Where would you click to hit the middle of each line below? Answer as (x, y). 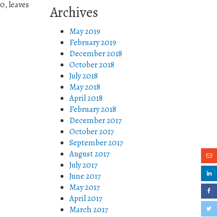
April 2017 (86, 198)
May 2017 (85, 187)
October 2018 (92, 65)
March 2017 (89, 209)
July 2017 (83, 165)
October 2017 (92, 132)
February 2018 (93, 109)
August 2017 (89, 154)
